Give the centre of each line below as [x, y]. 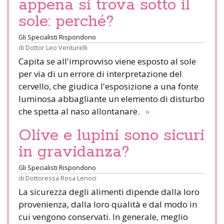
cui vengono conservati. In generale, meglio [103, 217]
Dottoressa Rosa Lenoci [61, 178]
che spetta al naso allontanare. [81, 111]
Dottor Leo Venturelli [56, 48]
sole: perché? [66, 22]
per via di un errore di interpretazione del [100, 74]
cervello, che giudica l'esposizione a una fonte [108, 86]
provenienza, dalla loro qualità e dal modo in [108, 204]
